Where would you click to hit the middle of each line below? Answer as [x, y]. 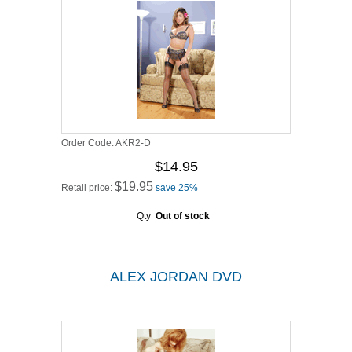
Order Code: [88, 143]
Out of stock [182, 216]
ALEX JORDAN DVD [176, 277]
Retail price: [88, 188]
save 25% [177, 188]
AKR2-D [133, 143]
